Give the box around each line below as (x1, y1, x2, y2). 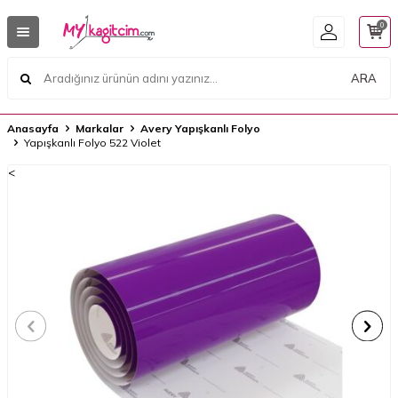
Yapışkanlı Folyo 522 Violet (24, 136, 161, 149)
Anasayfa (7, 122, 59, 135)
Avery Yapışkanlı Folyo (140, 122, 260, 135)
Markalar (76, 122, 123, 135)
